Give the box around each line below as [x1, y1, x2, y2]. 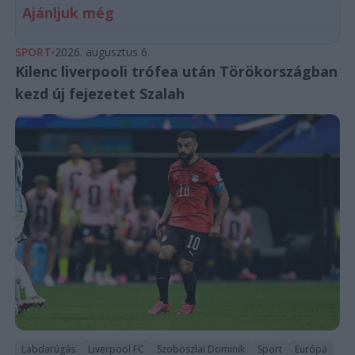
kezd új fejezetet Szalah [14, 83, 185, 103]
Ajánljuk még [21, 2, 114, 22]
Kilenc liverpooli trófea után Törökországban [14, 61, 338, 81]
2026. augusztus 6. [54, 44, 150, 59]
